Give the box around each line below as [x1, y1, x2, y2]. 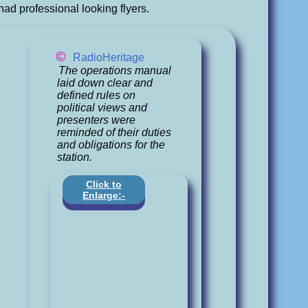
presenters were [57, 113, 136, 126]
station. [57, 151, 93, 163]
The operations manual [58, 64, 171, 76]
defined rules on [57, 89, 136, 101]
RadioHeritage [73, 51, 145, 63]
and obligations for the [57, 138, 166, 151]
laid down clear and [57, 76, 153, 89]
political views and [57, 101, 148, 113]
